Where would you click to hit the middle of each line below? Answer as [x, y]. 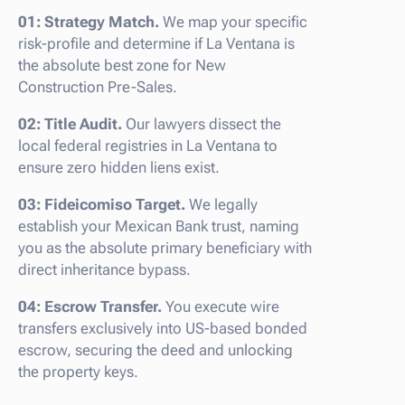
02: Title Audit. [70, 123]
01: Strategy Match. [89, 21]
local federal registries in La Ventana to [148, 145]
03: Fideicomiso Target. [102, 204]
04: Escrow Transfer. [90, 306]
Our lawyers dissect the [202, 123]
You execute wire [221, 306]
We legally [221, 204]
